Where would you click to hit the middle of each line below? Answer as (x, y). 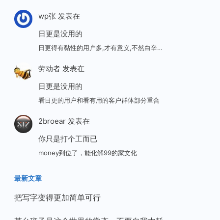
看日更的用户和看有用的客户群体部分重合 (99, 100)
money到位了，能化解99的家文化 (87, 153)
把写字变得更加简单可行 (57, 198)
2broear (52, 121)
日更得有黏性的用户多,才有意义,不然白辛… (100, 48)
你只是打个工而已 (68, 138)
